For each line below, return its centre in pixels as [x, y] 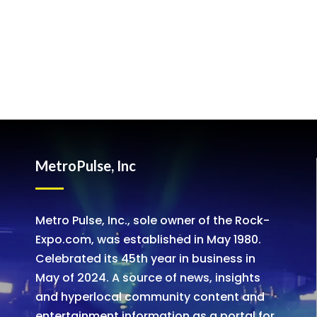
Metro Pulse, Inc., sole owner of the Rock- [152, 220]
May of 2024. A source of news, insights [148, 277]
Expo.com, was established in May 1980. [148, 239]
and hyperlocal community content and [150, 296]
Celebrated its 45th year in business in [145, 258]
